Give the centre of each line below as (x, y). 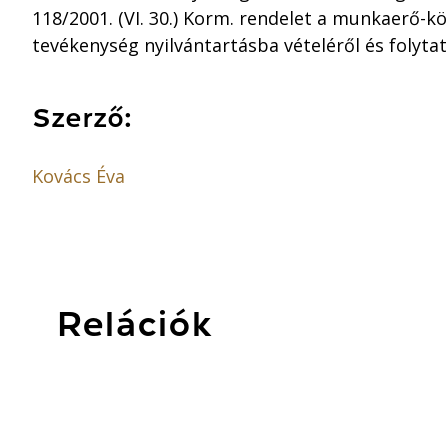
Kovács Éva (78, 176)
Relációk (134, 324)
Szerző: (82, 118)
